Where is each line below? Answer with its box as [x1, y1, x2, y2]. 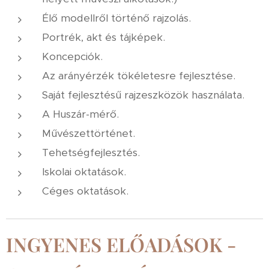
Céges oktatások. [42, 184, 128, 198]
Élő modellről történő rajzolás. [42, 11, 191, 25]
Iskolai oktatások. [42, 165, 126, 178]
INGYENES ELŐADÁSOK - [6, 231, 237, 257]
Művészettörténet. [42, 127, 135, 140]
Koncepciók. [42, 50, 103, 63]
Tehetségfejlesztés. [42, 146, 140, 159]
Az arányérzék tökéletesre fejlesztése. [42, 69, 235, 82]
